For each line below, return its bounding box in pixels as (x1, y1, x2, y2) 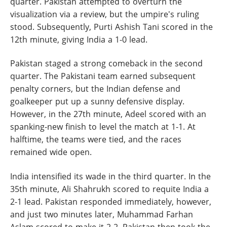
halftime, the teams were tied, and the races (10, 134, 181, 145)
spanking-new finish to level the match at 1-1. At (10, 121, 196, 132)
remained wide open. (10, 146, 92, 158)
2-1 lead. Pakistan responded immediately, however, (10, 196, 211, 207)
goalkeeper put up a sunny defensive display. (10, 96, 184, 107)
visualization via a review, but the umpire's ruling (10, 8, 199, 20)
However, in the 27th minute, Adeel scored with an (10, 108, 206, 120)
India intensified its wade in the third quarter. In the (10, 170, 211, 182)
